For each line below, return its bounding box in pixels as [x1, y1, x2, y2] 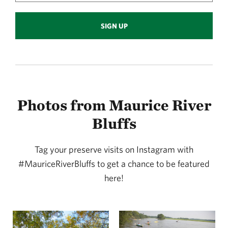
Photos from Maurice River [17, 96, 211, 114]
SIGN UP [100, 21, 128, 30]
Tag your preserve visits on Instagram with [35, 144, 193, 155]
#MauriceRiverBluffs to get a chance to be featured [18, 158, 210, 169]
